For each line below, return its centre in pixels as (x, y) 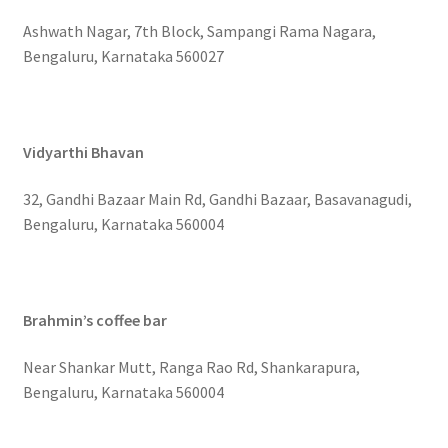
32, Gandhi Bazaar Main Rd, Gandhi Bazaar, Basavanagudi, (217, 199)
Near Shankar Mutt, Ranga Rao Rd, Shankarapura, (191, 367)
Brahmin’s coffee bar (94, 319)
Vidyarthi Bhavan (83, 151)
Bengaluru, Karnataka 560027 (123, 56)
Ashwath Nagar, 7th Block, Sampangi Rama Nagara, (199, 31)
